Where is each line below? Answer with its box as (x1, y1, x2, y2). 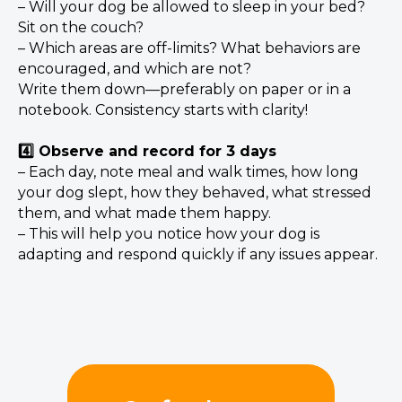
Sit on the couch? (18, 19, 144, 37)
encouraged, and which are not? (18, 60, 251, 78)
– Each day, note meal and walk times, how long (18, 163, 359, 181)
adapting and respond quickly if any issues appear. (18, 246, 378, 264)
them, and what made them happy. (18, 205, 271, 223)
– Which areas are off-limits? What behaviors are (18, 39, 361, 57)
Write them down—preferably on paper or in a (18, 81, 351, 99)
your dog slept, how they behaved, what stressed (18, 184, 371, 202)
